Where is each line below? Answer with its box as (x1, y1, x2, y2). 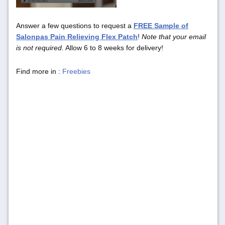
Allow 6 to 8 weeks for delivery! (64, 44, 163, 52)
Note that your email (142, 33, 206, 41)
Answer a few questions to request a (16, 22, 134, 30)
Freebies (62, 67, 90, 75)
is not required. (16, 44, 64, 52)
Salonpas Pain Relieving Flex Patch (16, 33, 138, 41)
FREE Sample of (134, 22, 188, 30)
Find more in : (16, 67, 62, 75)
